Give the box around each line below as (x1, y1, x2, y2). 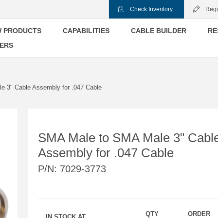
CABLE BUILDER (131, 27, 186, 35)
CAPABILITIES (63, 27, 109, 35)
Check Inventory (130, 6, 173, 13)
